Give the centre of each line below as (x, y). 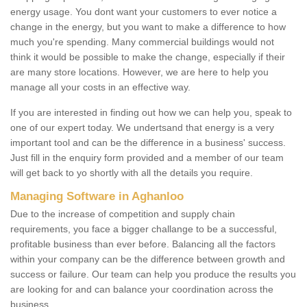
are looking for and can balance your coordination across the (142, 290)
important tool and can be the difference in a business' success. (148, 143)
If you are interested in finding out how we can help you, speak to (151, 113)
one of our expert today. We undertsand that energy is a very (142, 128)
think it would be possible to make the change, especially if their (148, 57)
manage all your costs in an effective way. (100, 87)
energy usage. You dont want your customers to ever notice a (144, 12)
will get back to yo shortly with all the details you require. (133, 173)
